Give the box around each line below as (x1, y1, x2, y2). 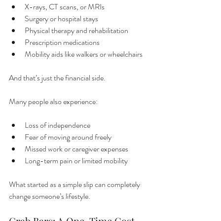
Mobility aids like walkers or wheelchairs (25, 48, 143, 60)
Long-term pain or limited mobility (25, 155, 128, 167)
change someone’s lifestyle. (9, 190, 90, 202)
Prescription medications (25, 37, 100, 48)
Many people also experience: (9, 96, 98, 108)
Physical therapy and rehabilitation (25, 25, 128, 37)
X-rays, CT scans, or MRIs (25, 1, 105, 13)
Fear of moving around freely (25, 131, 111, 143)
